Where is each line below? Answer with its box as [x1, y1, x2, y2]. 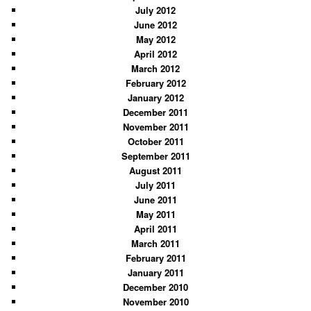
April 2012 [134, 47, 177, 61]
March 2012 [131, 62, 180, 76]
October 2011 [127, 135, 184, 149]
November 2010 [122, 295, 189, 309]
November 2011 [122, 120, 189, 134]
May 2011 [135, 208, 176, 221]
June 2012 [134, 18, 177, 32]
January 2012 [127, 91, 184, 105]
